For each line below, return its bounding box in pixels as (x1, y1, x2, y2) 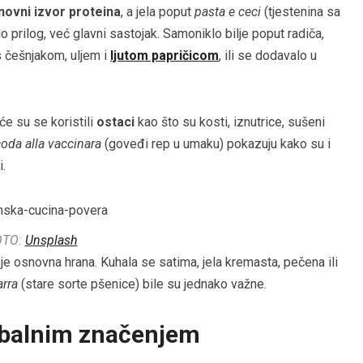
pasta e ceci (194, 4, 261, 20)
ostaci (96, 114, 135, 130)
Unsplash (24, 233, 78, 249)
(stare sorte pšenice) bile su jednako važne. (18, 276, 267, 293)
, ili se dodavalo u (219, 48, 317, 64)
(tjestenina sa (261, 4, 340, 20)
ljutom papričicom (110, 48, 219, 64)
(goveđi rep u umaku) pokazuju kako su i (101, 136, 331, 152)
